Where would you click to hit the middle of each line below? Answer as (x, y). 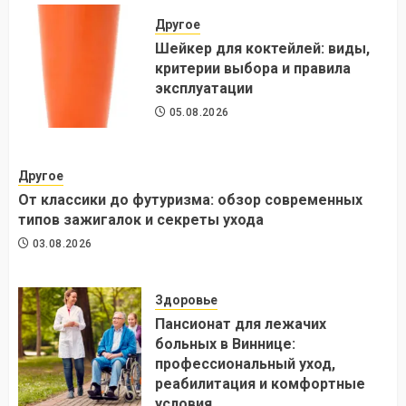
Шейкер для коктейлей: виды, (262, 48)
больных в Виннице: (225, 344)
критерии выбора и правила (253, 68)
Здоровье (186, 300)
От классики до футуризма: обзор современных (190, 199)
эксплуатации (204, 88)
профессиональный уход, (245, 364)
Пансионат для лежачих (241, 324)
